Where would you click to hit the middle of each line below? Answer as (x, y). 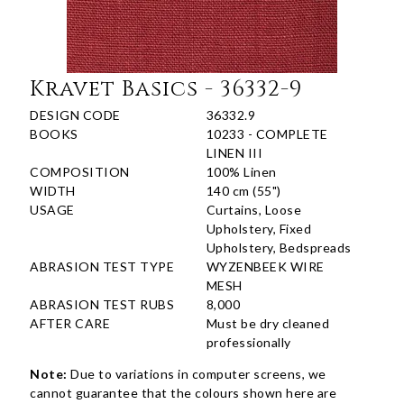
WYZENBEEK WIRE (265, 267)
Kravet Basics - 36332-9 (166, 90)
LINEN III (234, 153)
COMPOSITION (80, 172)
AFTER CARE (70, 324)
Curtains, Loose (254, 210)
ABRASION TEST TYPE (102, 267)
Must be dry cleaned (268, 324)
